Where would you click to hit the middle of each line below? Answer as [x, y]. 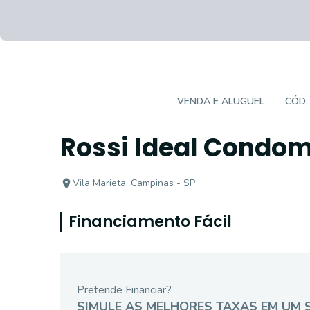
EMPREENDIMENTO [113, 101]
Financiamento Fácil [150, 222]
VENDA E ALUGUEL [221, 101]
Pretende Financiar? [124, 290]
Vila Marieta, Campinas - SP [134, 183]
